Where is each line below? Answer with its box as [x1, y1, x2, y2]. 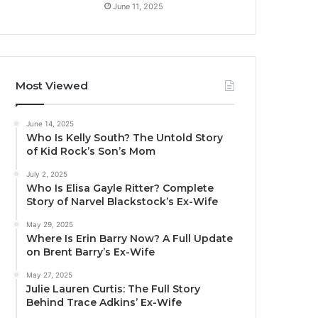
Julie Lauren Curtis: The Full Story [26, 283, 201, 296]
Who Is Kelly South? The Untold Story [26, 131, 224, 145]
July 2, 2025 [26, 170, 68, 179]
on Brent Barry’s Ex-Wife [26, 246, 155, 259]
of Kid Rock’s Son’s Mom [26, 145, 156, 158]
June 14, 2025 [26, 119, 75, 128]
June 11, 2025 [113, 1, 164, 12]
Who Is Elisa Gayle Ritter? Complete [26, 182, 214, 195]
